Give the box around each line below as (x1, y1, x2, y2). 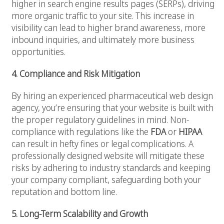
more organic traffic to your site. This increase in (11, 9, 194, 22)
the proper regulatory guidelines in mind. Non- (11, 113, 189, 126)
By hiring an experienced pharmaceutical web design (11, 89, 213, 102)
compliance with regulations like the (11, 125, 150, 138)
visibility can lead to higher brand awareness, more (11, 21, 205, 34)
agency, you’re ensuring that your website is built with (11, 101, 213, 114)
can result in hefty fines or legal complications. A (11, 137, 193, 150)
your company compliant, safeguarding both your (11, 173, 201, 186)
